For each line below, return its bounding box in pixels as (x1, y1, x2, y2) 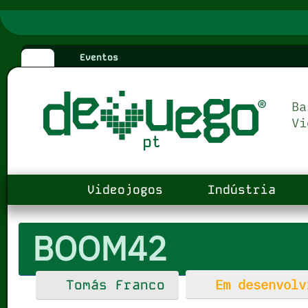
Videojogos (79, 182, 163, 198)
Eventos (74, 52, 118, 64)
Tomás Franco (58, 276, 174, 294)
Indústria (199, 182, 276, 198)
